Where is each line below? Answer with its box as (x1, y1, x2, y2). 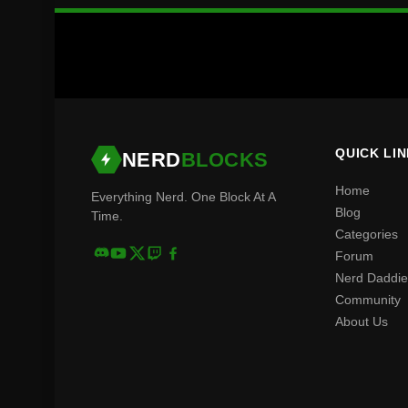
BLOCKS (180, 148, 269, 171)
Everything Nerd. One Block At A (91, 189, 275, 205)
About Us (335, 314, 389, 330)
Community (335, 292, 402, 308)
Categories (335, 227, 399, 242)
